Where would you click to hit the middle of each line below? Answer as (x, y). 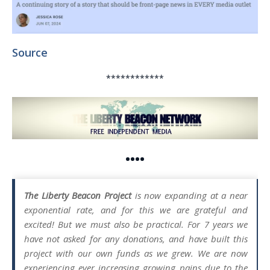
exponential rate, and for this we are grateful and (136, 209)
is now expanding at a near (190, 195)
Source (30, 52)
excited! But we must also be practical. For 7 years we (136, 224)
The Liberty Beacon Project (78, 195)
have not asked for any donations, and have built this (136, 238)
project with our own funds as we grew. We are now (136, 253)
